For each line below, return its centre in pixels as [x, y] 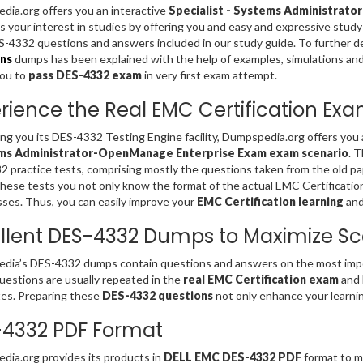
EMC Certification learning [270, 202]
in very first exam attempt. [209, 75]
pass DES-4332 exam [85, 75]
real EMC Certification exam [261, 280]
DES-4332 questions [157, 296]
